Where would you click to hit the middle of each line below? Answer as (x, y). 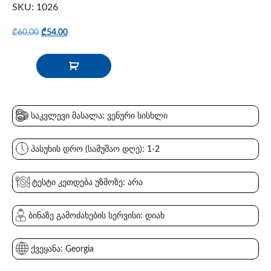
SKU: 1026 (35, 7)
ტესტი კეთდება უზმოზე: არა (86, 183)
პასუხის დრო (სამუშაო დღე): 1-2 (94, 150)
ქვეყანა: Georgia (61, 250)
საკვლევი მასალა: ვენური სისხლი (98, 116)
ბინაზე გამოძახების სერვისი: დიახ (95, 216)
